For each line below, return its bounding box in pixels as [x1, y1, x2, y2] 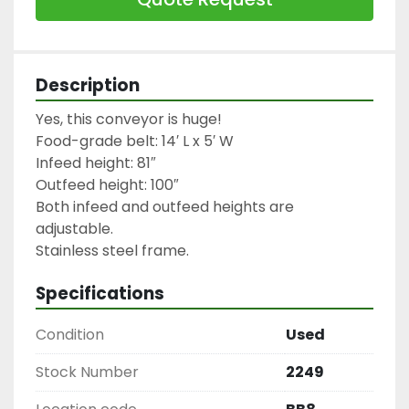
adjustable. [36, 217, 113, 239]
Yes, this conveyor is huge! [36, 108, 222, 130]
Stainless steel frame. [36, 239, 189, 261]
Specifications [36, 280, 164, 306]
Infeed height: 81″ [36, 152, 156, 173]
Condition [36, 323, 104, 345]
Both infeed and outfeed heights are [36, 195, 294, 217]
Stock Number [36, 361, 139, 383]
